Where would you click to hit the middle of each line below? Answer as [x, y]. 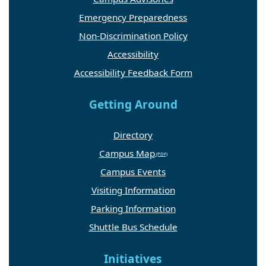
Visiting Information [133, 190]
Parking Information [133, 208]
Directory [133, 134]
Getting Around [133, 104]
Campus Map [127, 153]
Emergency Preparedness [133, 17]
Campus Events [133, 171]
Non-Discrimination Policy [133, 35]
